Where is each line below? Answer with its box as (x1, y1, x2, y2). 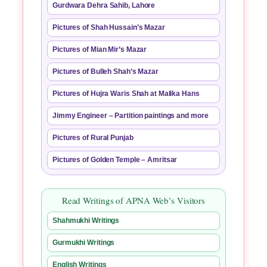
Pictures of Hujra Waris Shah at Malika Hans (52, 89, 200, 98)
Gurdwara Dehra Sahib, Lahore (52, 1, 156, 10)
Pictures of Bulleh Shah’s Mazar (52, 67, 159, 76)
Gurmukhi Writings (52, 238, 115, 247)
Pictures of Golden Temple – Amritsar (52, 156, 178, 164)
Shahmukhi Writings (52, 216, 120, 225)
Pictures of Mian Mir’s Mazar (52, 45, 147, 54)
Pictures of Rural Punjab (52, 133, 133, 142)
